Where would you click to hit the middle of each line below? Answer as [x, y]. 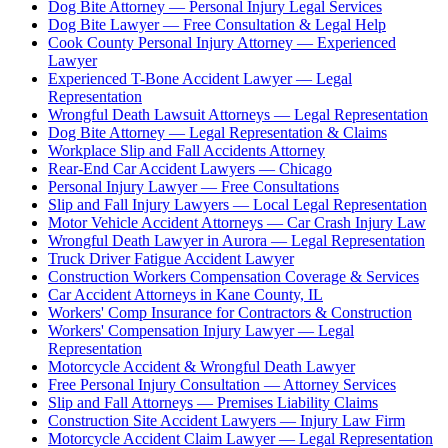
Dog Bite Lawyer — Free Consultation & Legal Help [217, 24]
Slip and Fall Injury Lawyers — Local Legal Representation [237, 204]
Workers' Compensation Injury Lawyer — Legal [201, 330]
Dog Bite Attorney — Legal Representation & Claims [217, 132]
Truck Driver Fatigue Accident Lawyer [171, 258]
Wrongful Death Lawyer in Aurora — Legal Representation [236, 240]
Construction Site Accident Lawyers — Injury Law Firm [226, 420]
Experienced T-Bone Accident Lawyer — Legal [200, 78]
